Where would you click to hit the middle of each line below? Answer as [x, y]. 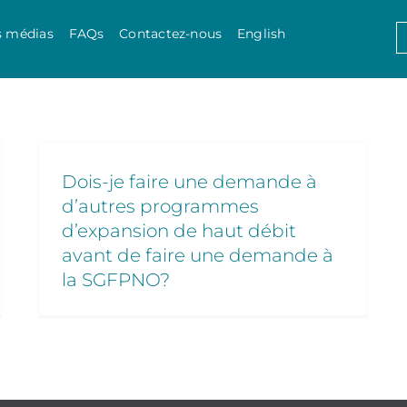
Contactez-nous [171, 34]
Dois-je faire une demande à [189, 182]
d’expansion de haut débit [179, 231]
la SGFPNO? [116, 280]
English [262, 34]
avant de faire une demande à [198, 255]
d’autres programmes [160, 206]
